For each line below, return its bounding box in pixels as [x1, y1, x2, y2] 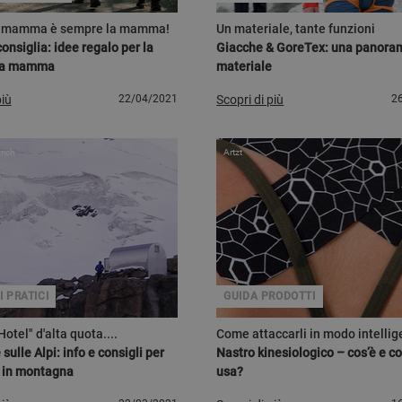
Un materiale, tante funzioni [216, 22, 376, 36]
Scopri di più [216, 92, 284, 108]
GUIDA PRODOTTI [223, 290, 316, 302]
